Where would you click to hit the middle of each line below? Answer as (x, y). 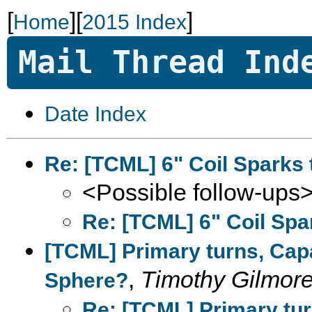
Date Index (95, 114)
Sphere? (86, 280)
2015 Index (134, 22)
